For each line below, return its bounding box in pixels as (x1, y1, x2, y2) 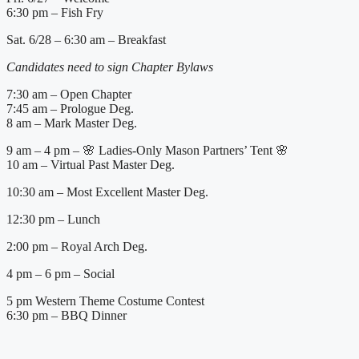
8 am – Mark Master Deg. (6, 116, 137, 131)
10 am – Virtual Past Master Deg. (6, 158, 175, 172)
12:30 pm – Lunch (6, 212, 100, 227)
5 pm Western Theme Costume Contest (6, 294, 204, 309)
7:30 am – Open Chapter (6, 87, 131, 102)
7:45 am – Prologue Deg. (6, 102, 134, 116)
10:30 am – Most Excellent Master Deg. (6, 185, 208, 200)
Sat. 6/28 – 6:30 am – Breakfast (6, 33, 166, 47)
